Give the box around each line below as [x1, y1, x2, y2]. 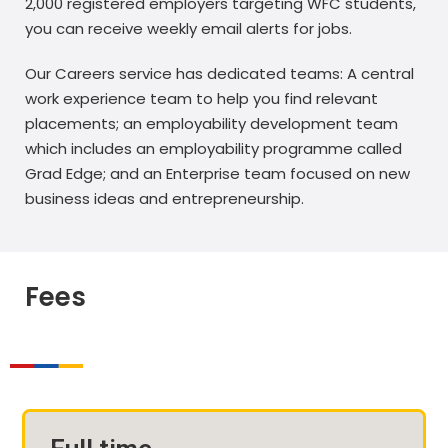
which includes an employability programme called [25, 137, 402, 159]
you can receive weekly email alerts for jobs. [25, 17, 352, 39]
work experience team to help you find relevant [25, 87, 378, 109]
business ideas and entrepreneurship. [25, 187, 304, 209]
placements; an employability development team [25, 112, 398, 134]
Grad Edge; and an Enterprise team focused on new [25, 162, 410, 184]
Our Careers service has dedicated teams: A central [25, 62, 414, 84]
